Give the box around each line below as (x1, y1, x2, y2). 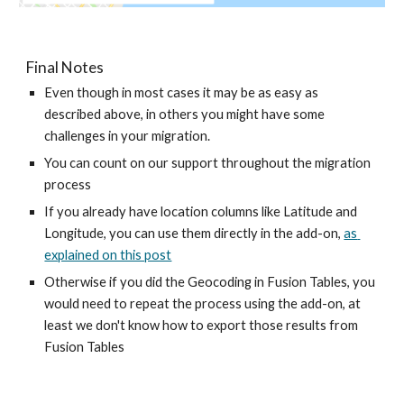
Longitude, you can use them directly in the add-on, (44, 225, 344, 241)
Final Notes (26, 58, 105, 77)
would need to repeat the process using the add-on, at (44, 296, 362, 311)
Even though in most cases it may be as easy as (44, 85, 319, 100)
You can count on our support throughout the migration (44, 155, 372, 170)
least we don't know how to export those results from (44, 317, 359, 333)
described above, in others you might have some (44, 106, 326, 122)
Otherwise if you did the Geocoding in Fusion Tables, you (44, 274, 376, 289)
